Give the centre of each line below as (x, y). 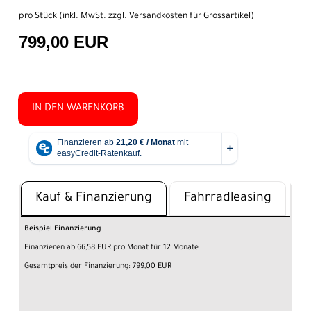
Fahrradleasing (228, 198)
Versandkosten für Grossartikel (190, 16)
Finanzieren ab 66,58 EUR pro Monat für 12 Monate (111, 247)
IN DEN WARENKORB (78, 109)
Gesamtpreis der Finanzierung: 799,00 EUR (98, 266)
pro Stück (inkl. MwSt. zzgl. (74, 16)
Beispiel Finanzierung (63, 229)
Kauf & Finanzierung (94, 198)
